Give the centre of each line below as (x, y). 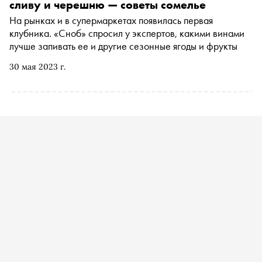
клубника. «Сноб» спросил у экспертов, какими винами (127, 33)
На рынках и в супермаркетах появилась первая (111, 20)
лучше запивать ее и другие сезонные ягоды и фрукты (123, 46)
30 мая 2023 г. (37, 67)
